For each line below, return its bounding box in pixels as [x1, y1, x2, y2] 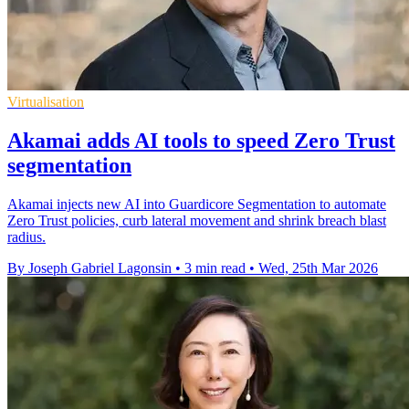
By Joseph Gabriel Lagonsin [7, 259, 172, 276]
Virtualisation [7, 94, 84, 110]
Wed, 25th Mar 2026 [258, 259, 378, 276]
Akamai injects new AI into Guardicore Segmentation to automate [7, 195, 386, 212]
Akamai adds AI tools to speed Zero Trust [7, 128, 395, 152]
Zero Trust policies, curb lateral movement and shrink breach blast [7, 212, 386, 228]
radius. [7, 228, 46, 245]
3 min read [184, 259, 246, 276]
